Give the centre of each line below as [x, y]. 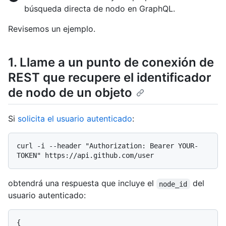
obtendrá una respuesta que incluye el [82, 183]
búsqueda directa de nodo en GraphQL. [100, 9]
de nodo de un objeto [70, 93]
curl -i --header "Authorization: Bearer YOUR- [107, 146]
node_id [173, 184]
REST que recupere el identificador [110, 78]
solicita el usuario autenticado [75, 119]
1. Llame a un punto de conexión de [111, 63]
